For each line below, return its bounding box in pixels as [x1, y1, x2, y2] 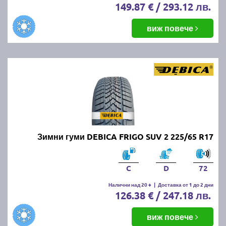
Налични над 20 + [108, 180, 151, 188]
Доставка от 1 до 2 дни [158, 180, 213, 188]
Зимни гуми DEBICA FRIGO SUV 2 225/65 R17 [37, 131, 213, 142]
